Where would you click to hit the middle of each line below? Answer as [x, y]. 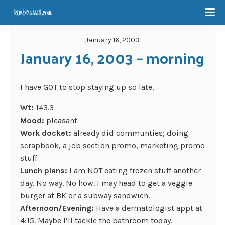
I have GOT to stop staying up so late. [87, 87]
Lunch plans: [45, 171]
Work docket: [47, 133]
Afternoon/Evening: [58, 208]
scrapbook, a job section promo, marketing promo [113, 145]
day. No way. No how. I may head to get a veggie [106, 183]
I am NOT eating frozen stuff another [135, 171]
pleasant [62, 120]
